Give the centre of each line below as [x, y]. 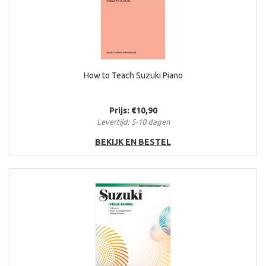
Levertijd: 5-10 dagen [133, 122]
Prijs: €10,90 [133, 111]
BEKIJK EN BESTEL [133, 142]
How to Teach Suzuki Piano [133, 76]
